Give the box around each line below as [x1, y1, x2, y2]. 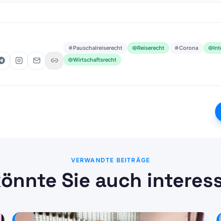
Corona [179, 44, 198, 51]
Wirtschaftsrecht [73, 56, 116, 63]
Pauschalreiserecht [73, 44, 122, 51]
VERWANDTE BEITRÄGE [71, 156, 150, 164]
